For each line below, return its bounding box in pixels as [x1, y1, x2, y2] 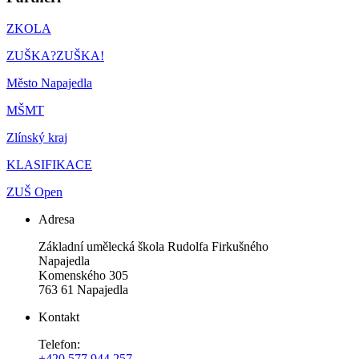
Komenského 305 [38, 268, 128, 282]
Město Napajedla [6, 75, 92, 90]
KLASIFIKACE [6, 157, 92, 171]
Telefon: [38, 337, 80, 351]
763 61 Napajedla [38, 282, 128, 296]
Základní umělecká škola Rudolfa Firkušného [38, 239, 268, 253]
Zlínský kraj [6, 130, 67, 144]
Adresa [38, 212, 75, 226]
